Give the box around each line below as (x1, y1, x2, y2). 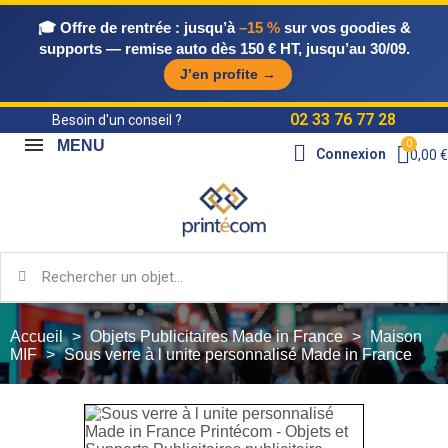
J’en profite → (180, 66, 276, 82)
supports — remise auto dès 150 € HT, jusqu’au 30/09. (38, 40, 410, 57)
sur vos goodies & (279, 19, 411, 36)
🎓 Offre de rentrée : (37, 19, 180, 36)
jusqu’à (179, 19, 239, 36)
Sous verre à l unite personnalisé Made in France (64, 345, 412, 363)
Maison (370, 327, 422, 345)
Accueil (10, 327, 63, 345)
